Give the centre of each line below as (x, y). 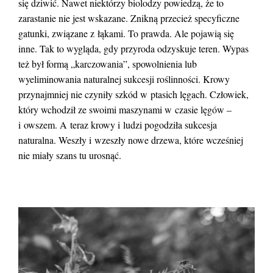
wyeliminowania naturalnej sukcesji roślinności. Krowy (124, 79)
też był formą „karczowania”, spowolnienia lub (108, 64)
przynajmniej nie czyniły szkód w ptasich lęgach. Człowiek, (133, 94)
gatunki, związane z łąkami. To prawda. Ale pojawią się (126, 34)
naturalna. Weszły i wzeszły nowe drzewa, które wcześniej (131, 140)
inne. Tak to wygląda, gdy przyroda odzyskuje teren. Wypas (133, 49)
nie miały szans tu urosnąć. (70, 155)
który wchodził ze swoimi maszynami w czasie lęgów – (125, 110)
